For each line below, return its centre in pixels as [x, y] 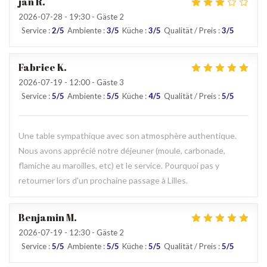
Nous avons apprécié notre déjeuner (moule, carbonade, [122, 150]
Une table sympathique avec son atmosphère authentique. [128, 136]
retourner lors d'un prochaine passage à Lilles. [103, 180]
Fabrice [37, 67]
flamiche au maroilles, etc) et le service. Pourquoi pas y [119, 165]
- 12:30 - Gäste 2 [93, 232]
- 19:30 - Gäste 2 [93, 17]
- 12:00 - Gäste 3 [93, 82]
